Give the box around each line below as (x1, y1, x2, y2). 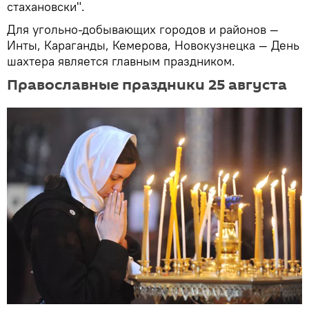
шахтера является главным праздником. (7, 52, 235, 69)
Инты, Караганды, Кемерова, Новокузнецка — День (7, 37, 299, 53)
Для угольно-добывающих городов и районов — (7, 21, 279, 37)
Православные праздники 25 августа (7, 74, 287, 95)
